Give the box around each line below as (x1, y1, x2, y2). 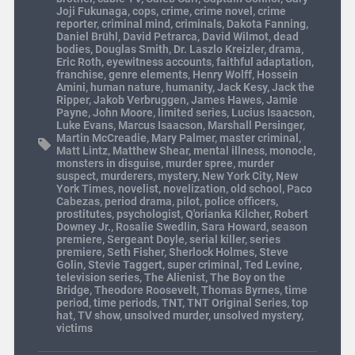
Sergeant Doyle (106, 233, 185, 246)
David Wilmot (201, 30, 269, 44)
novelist (117, 182, 158, 196)
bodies (55, 43, 90, 56)
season (270, 220, 307, 234)
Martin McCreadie (55, 132, 147, 145)
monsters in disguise (55, 157, 161, 170)
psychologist (116, 208, 181, 221)
